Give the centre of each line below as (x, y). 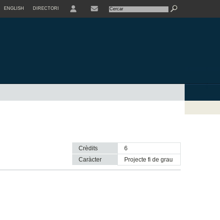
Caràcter (90, 160)
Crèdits (88, 149)
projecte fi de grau (150, 160)
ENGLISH (14, 8)
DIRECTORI (46, 8)
